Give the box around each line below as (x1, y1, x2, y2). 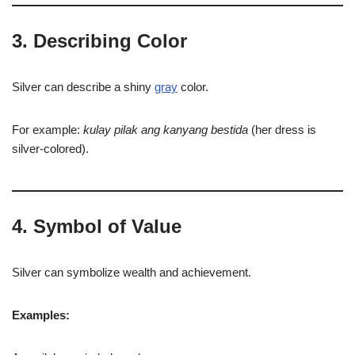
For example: (12, 123, 83, 136)
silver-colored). (12, 142, 89, 155)
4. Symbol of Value (12, 216, 181, 237)
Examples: (12, 308, 70, 322)
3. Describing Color (12, 30, 187, 52)
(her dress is (248, 123, 316, 136)
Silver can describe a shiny (12, 80, 155, 94)
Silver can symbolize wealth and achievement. (12, 265, 251, 279)
